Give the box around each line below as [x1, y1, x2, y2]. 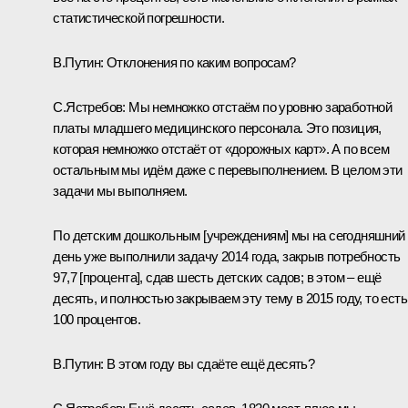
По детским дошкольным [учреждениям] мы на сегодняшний [53, 227, 405, 243]
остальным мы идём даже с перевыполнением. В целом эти [53, 161, 403, 178]
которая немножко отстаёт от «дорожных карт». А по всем [53, 140, 389, 157]
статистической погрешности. [53, 9, 225, 25]
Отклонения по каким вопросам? [103, 54, 296, 70]
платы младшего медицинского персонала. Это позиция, [53, 119, 382, 136]
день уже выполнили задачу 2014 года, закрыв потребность [53, 248, 401, 264]
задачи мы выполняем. [53, 182, 188, 199]
